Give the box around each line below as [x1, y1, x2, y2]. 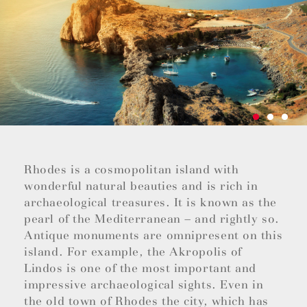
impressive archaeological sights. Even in [24, 278, 264, 293]
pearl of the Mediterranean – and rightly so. [24, 212, 280, 227]
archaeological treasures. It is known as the [24, 195, 277, 210]
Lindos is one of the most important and [24, 261, 257, 276]
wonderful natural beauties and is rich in [24, 179, 258, 194]
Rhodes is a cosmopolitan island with [24, 162, 239, 177]
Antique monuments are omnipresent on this [24, 228, 283, 243]
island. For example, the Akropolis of [24, 245, 242, 260]
